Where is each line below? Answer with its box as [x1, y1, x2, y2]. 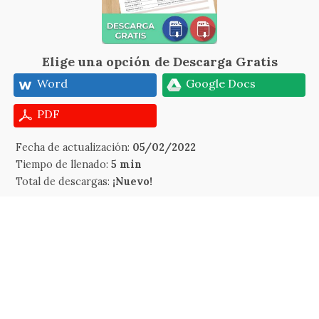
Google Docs [186, 76, 256, 90]
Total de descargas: [16, 175, 113, 188]
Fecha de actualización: [16, 141, 133, 154]
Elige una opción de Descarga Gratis [41, 53, 278, 70]
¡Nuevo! [113, 175, 153, 188]
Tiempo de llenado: [16, 158, 112, 171]
